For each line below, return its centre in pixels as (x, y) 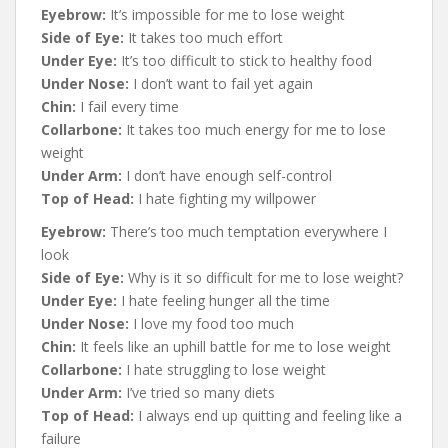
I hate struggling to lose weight (226, 369)
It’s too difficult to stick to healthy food (246, 60)
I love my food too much (213, 323)
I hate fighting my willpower (225, 198)
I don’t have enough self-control (229, 175)
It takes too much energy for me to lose (254, 129)
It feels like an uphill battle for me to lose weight (233, 346)
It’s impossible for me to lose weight (225, 14)
